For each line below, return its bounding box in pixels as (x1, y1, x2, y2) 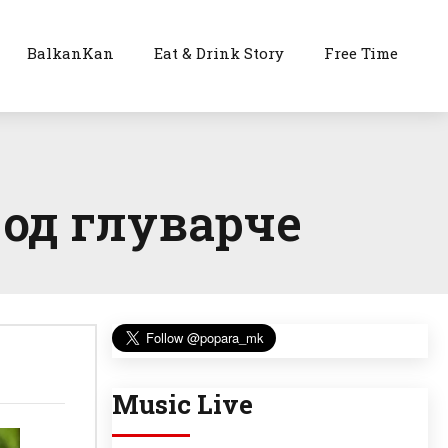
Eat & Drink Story (154, 43, 285, 63)
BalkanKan (27, 43, 115, 63)
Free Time (324, 43, 399, 63)
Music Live (112, 387, 253, 422)
